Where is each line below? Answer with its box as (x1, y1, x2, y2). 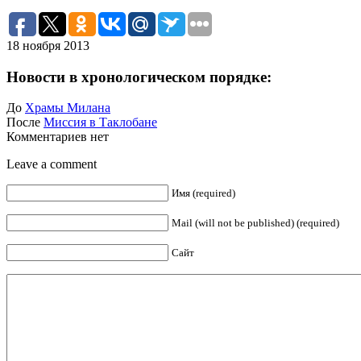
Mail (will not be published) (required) (172, 217, 339, 230)
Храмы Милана (25, 101, 110, 115)
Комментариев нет (6, 130, 109, 144)
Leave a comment (6, 157, 97, 172)
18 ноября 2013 (6, 38, 89, 52)
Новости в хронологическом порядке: (6, 68, 272, 85)
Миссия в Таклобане (44, 115, 157, 130)
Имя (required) (172, 187, 235, 200)
